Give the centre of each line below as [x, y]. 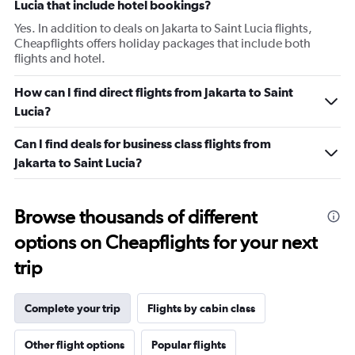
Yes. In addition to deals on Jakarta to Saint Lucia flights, [163, 28]
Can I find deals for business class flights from [143, 143]
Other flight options [74, 345]
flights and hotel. [60, 58]
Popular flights [189, 345]
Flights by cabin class [201, 308]
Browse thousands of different [136, 217]
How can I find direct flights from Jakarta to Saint [154, 92]
